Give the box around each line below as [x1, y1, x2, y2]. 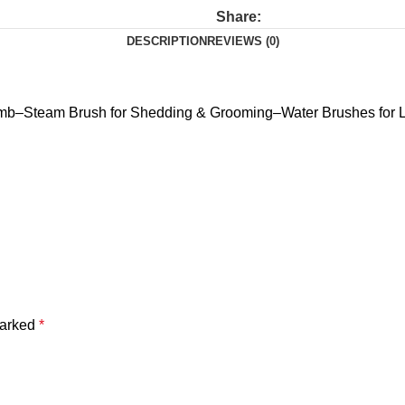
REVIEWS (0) [206, 34, 279, 48]
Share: [216, 9, 261, 24]
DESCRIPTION [126, 34, 207, 48]
